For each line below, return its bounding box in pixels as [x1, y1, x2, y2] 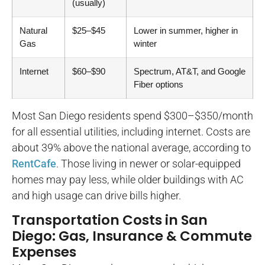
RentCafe [12, 157, 56, 170]
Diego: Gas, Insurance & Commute [12, 226, 252, 245]
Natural [20, 25, 47, 36]
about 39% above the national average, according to [12, 141, 251, 154]
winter [134, 38, 157, 49]
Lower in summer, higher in [134, 25, 238, 36]
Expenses [12, 242, 76, 261]
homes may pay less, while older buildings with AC [12, 173, 244, 186]
